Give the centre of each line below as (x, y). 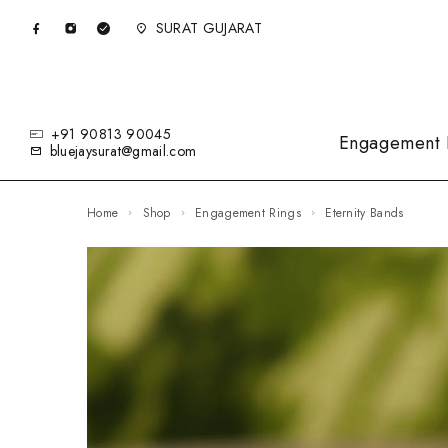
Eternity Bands (368, 213)
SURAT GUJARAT (207, 28)
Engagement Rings (251, 213)
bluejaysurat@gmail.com (123, 151)
